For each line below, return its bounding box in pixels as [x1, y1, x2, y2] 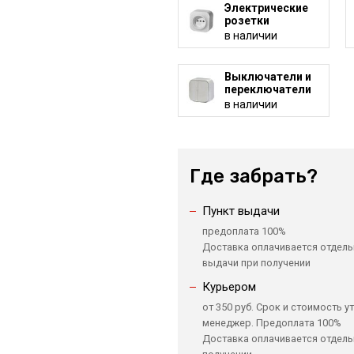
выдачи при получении [201, 257, 311, 269]
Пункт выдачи [201, 204, 280, 218]
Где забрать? [189, 165, 318, 187]
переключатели [224, 83, 311, 96]
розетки [224, 14, 269, 27]
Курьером [201, 280, 256, 294]
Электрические [224, 2, 308, 14]
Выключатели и [224, 70, 311, 83]
